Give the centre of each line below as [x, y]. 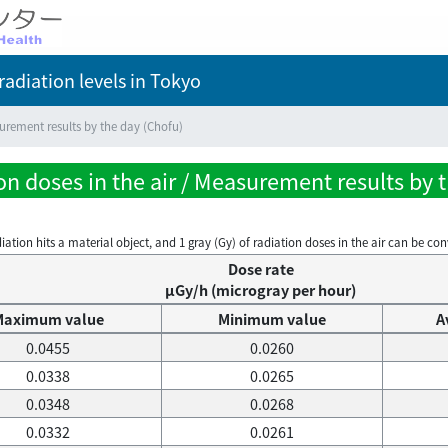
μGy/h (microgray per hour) [260, 290]
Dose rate [260, 269]
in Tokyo [163, 80]
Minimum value [272, 319]
